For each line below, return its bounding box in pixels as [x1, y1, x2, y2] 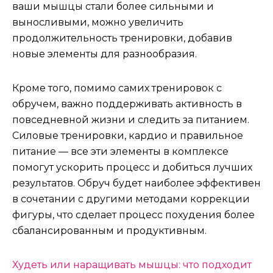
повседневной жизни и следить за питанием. [12, 114, 249, 126]
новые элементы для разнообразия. [12, 48, 197, 60]
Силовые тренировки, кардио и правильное [12, 130, 243, 141]
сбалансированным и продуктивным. [12, 225, 207, 236]
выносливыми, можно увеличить [12, 16, 183, 28]
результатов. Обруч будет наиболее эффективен [12, 177, 261, 189]
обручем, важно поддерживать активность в [12, 98, 242, 110]
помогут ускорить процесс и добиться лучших [12, 161, 252, 173]
